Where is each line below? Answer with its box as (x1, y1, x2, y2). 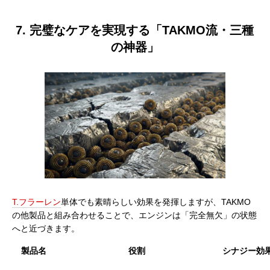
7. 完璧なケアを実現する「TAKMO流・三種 (16, 23, 254, 37)
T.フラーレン (12, 196, 61, 207)
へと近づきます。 (12, 223, 80, 233)
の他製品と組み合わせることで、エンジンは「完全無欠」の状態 (12, 210, 257, 220)
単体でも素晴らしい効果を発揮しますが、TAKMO (61, 196, 251, 207)
